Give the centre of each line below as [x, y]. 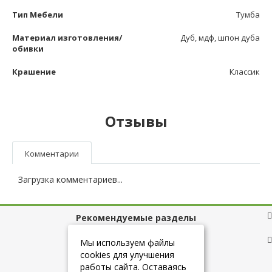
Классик [245, 72]
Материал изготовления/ [67, 38]
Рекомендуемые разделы [136, 218]
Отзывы [136, 121]
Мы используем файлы [127, 243]
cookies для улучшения [127, 255]
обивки [28, 49]
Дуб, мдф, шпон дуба [220, 38]
